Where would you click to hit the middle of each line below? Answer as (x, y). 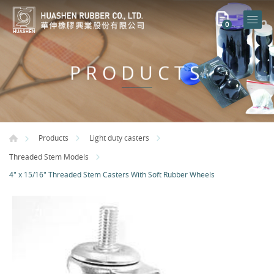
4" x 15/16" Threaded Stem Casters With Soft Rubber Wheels (112, 175)
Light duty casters (119, 138)
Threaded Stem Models (49, 156)
